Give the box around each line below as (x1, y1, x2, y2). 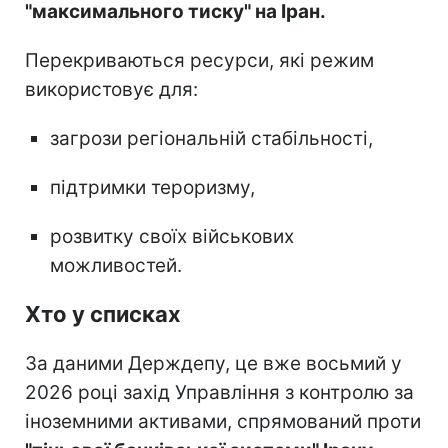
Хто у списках (25, 300, 181, 327)
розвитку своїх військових (50, 224, 294, 248)
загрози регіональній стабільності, (50, 126, 373, 150)
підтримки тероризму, (50, 175, 255, 199)
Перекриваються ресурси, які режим (25, 48, 374, 72)
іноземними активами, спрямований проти (25, 409, 421, 433)
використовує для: (25, 77, 198, 101)
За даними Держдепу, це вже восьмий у (25, 351, 402, 375)
